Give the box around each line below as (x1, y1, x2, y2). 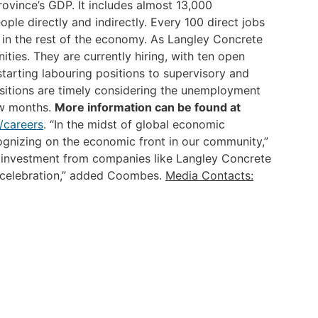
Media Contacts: (165, 168, 253, 182)
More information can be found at (55, 100, 241, 114)
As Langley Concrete (150, 32, 263, 46)
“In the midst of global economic (50, 117, 225, 131)
